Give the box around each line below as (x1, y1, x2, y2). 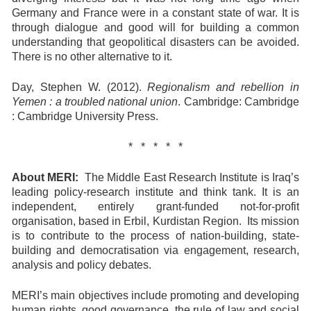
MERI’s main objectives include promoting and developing (12, 289, 299, 301)
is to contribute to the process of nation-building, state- (12, 230, 299, 242)
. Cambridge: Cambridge (178, 96, 300, 108)
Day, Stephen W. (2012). (12, 81, 148, 93)
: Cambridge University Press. (12, 110, 158, 122)
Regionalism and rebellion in (147, 81, 300, 93)
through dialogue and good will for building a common (12, 22, 299, 33)
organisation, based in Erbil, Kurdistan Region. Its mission (12, 215, 299, 227)
